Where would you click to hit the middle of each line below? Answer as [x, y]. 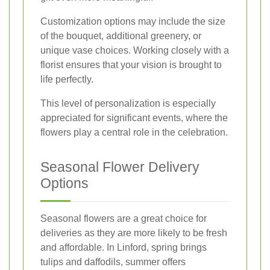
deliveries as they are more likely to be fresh [134, 233]
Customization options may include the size [133, 21]
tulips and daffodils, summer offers [113, 262]
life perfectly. [67, 79]
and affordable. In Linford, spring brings [124, 247]
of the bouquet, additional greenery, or [121, 36]
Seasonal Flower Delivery [120, 167]
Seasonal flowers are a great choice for [124, 218]
